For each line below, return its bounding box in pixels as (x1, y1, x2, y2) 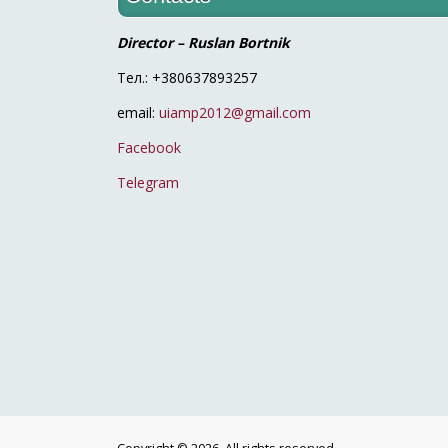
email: (117, 102, 159, 122)
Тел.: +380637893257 (117, 67, 257, 87)
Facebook (117, 137, 181, 157)
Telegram (117, 172, 179, 192)
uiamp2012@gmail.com (159, 102, 311, 122)
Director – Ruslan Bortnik (117, 32, 290, 52)
